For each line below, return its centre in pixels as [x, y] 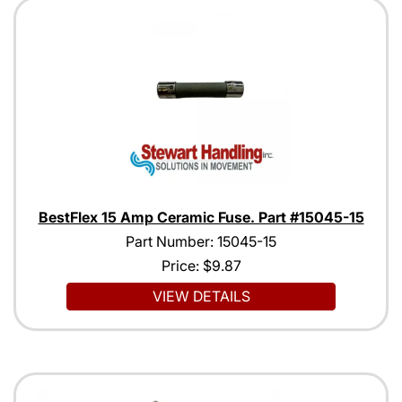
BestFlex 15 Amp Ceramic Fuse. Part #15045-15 [201, 218]
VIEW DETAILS [201, 297]
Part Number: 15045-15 [201, 242]
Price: [182, 266]
